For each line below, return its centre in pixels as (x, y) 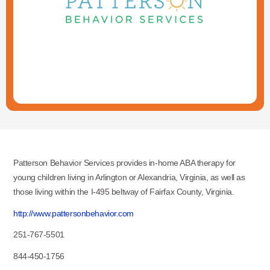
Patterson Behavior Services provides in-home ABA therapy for (124, 163)
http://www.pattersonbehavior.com (74, 213)
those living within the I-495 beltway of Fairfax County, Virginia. (124, 192)
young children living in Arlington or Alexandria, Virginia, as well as (129, 177)
